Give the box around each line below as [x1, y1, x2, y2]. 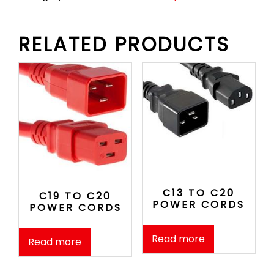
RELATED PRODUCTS [18, 31, 230, 58]
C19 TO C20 [39, 189, 112, 204]
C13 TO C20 [162, 185, 235, 200]
